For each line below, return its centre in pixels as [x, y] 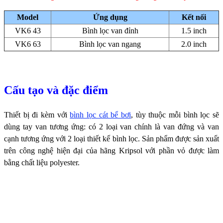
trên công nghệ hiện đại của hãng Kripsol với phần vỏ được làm [111, 150]
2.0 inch [194, 44]
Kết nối [194, 17]
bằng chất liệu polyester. [42, 162]
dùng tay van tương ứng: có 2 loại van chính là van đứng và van [111, 126]
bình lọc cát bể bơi [101, 114]
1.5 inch [194, 31]
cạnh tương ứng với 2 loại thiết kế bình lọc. [73, 138]
